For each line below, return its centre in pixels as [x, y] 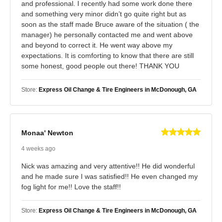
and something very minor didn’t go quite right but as [104, 14]
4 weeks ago [38, 148]
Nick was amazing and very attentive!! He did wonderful [108, 166]
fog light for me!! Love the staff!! [71, 187]
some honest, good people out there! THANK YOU [100, 66]
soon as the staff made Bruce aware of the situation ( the [110, 24]
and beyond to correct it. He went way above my [97, 45]
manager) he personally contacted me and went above [107, 34]
